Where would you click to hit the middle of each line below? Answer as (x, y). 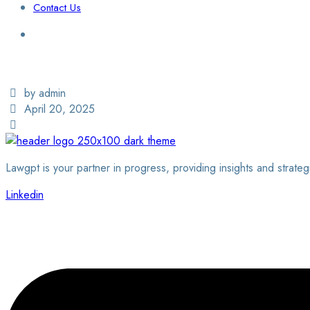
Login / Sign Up (43, 61)
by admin (45, 93)
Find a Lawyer (38, 77)
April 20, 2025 (60, 109)
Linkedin (25, 195)
